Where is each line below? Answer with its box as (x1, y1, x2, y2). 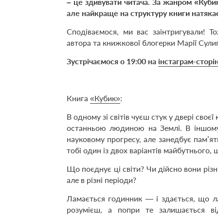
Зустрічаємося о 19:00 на (67, 56, 158, 66)
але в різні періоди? (67, 175, 136, 184)
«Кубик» (90, 93, 120, 103)
